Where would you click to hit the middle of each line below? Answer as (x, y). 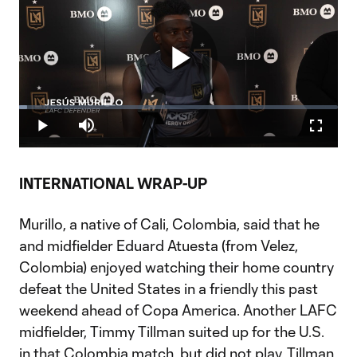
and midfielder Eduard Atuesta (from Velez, (159, 245)
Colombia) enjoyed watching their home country (177, 267)
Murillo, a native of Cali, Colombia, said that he (169, 224)
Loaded (42, 111)
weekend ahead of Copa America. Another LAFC (178, 310)
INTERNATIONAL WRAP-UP (113, 183)
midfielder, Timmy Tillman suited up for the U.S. (172, 331)
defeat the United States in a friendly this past (169, 288)
